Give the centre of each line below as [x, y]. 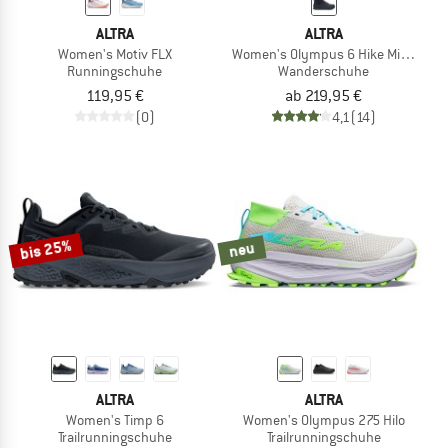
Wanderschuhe [323, 70]
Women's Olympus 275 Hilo [323, 419]
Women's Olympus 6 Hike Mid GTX [331, 53]
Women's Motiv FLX [114, 53]
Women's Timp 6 [114, 419]
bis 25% [46, 249]
